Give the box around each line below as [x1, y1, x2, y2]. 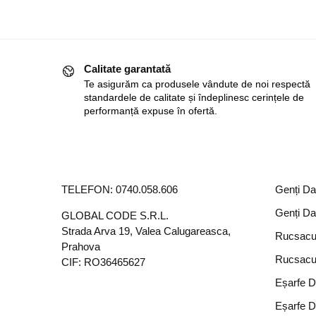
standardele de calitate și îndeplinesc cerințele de [84, 92, 304, 104]
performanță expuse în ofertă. [84, 105, 217, 117]
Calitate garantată [84, 62, 171, 75]
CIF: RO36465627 [61, 256, 145, 269]
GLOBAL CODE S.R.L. [61, 209, 169, 222]
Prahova [61, 241, 100, 253]
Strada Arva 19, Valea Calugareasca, [61, 225, 231, 238]
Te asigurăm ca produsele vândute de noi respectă [84, 78, 310, 90]
